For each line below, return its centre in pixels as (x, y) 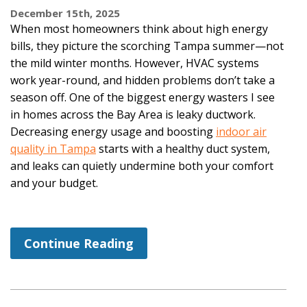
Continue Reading (79, 244)
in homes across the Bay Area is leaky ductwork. (133, 114)
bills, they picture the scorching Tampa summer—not (147, 46)
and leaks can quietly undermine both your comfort (142, 165)
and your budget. (54, 183)
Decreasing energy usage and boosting (113, 131)
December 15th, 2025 (65, 13)
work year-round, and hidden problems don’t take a (143, 80)
